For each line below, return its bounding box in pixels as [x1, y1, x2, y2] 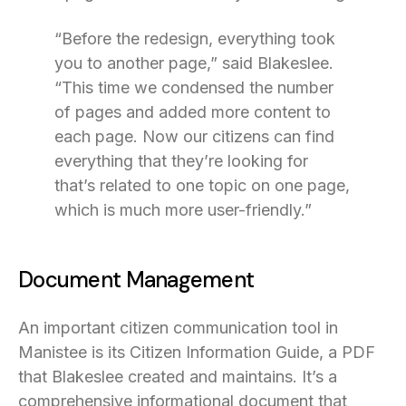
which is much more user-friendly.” [54, 200, 312, 219]
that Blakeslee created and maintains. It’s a [18, 367, 337, 386]
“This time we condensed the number [54, 78, 333, 97]
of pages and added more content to [54, 102, 331, 121]
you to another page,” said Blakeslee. [54, 53, 333, 72]
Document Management [18, 266, 255, 294]
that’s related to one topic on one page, [54, 176, 350, 195]
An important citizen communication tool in [18, 318, 338, 337]
